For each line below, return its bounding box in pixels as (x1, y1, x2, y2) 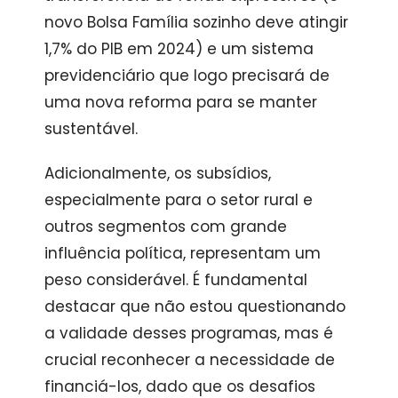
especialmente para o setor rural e (44, 188, 313, 211)
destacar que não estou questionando (44, 295, 346, 317)
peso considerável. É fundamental (44, 268, 307, 291)
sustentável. (44, 117, 138, 139)
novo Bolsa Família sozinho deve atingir (44, 11, 348, 33)
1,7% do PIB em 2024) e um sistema (44, 37, 314, 60)
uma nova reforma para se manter (44, 91, 317, 113)
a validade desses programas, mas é (44, 322, 333, 344)
